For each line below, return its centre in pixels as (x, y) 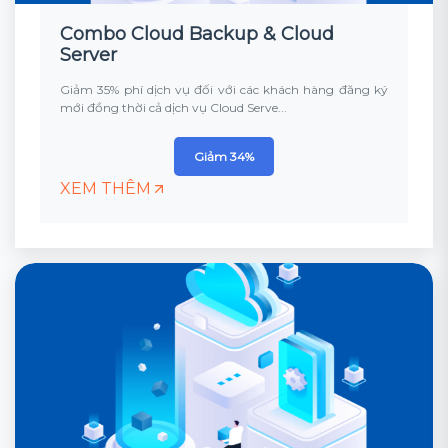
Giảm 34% (224, 156)
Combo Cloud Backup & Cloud (197, 34)
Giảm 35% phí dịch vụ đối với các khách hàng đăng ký (224, 89)
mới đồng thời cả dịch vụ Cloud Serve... (173, 107)
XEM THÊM (105, 188)
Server (88, 55)
